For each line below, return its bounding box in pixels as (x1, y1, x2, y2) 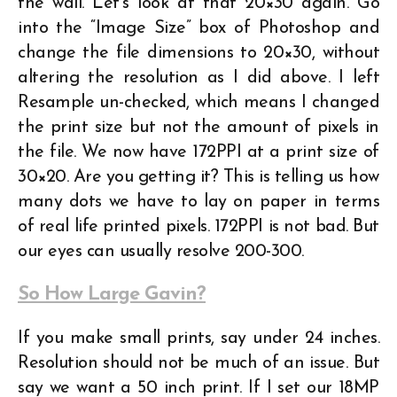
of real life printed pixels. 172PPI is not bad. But (18, 217, 379, 236)
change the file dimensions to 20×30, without (18, 43, 379, 62)
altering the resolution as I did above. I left (18, 68, 379, 87)
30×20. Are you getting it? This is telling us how (18, 167, 379, 186)
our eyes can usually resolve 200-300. (18, 242, 304, 261)
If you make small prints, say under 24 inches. (18, 329, 379, 347)
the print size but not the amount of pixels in (18, 118, 379, 136)
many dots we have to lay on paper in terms (18, 192, 379, 211)
